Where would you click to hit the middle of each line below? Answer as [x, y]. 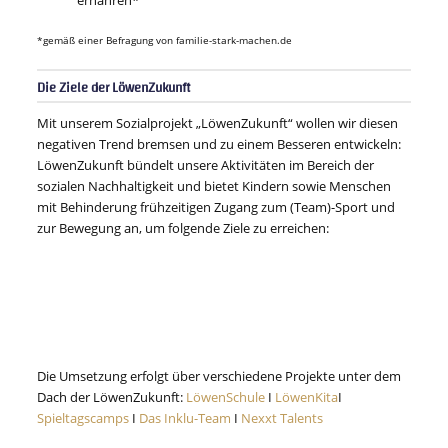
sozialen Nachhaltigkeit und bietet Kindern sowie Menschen [214, 186]
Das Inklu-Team [185, 418]
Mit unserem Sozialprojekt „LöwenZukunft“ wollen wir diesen [218, 123]
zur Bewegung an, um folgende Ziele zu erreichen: [183, 228]
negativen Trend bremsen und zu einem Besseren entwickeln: [219, 144]
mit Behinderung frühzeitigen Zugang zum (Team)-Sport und [216, 207]
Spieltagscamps [83, 418]
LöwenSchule [226, 397]
